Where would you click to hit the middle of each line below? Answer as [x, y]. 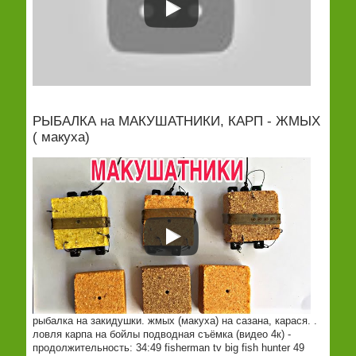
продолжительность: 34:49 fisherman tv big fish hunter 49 [168, 348]
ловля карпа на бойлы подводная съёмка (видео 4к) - [161, 334]
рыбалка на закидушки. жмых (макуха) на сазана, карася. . [174, 321]
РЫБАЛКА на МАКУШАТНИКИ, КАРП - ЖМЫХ [176, 121]
